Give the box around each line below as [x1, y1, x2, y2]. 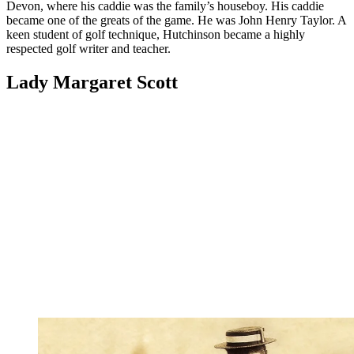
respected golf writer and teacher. [6, 41, 171, 55]
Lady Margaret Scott [6, 71, 178, 92]
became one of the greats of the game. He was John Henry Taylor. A [6, 13, 346, 27]
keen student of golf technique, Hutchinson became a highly [6, 27, 305, 41]
